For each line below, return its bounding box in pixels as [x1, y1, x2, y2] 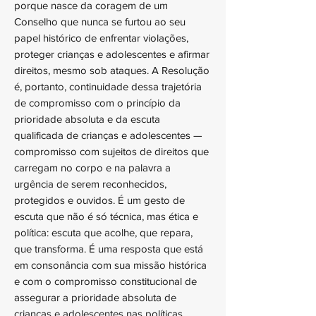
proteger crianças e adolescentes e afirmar [14, 48, 209, 60]
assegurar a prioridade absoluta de [14, 291, 176, 303]
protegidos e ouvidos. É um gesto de [14, 194, 185, 206]
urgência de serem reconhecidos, [14, 178, 166, 190]
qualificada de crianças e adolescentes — [14, 129, 202, 141]
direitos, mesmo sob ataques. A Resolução [14, 64, 209, 76]
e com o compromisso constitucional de [14, 275, 197, 287]
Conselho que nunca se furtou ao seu [14, 16, 186, 28]
